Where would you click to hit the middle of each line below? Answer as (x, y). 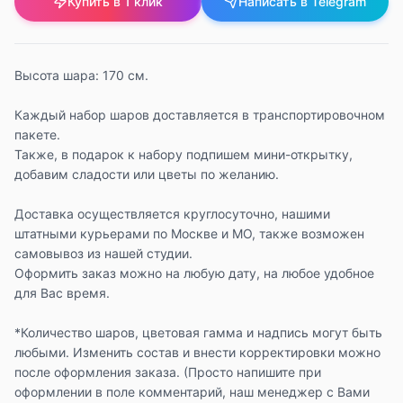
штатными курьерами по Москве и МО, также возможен (189, 233)
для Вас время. (62, 293)
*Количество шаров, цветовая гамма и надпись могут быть (198, 332)
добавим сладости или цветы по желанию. (147, 174)
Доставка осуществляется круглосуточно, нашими (172, 214)
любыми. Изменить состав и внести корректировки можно (197, 352)
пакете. (37, 134)
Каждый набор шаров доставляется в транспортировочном (200, 115)
